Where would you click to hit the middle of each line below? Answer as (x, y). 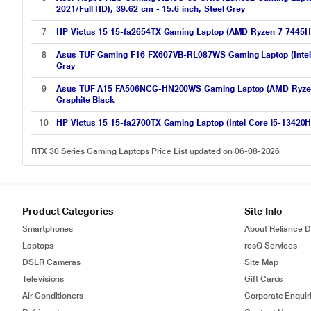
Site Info (264, 211)
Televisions (43, 279)
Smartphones (48, 229)
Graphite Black (86, 100)
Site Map (261, 262)
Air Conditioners (53, 296)
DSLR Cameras (52, 262)
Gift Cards (264, 279)
